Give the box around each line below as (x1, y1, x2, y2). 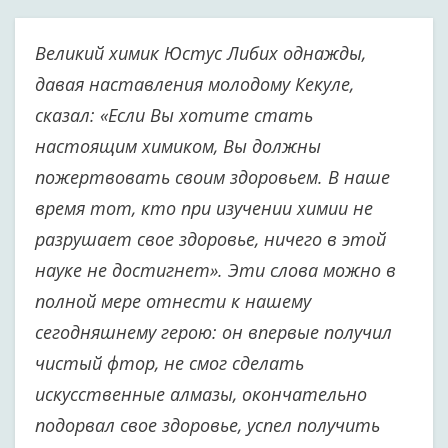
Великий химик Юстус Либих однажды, (35, 41, 366, 65)
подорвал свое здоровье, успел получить (35, 413, 380, 437)
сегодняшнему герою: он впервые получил (35, 320, 392, 344)
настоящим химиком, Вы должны (35, 134, 321, 158)
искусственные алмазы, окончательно (35, 382, 367, 406)
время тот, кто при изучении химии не (35, 196, 373, 220)
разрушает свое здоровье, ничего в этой (35, 227, 386, 251)
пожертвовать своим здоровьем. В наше (35, 165, 390, 189)
